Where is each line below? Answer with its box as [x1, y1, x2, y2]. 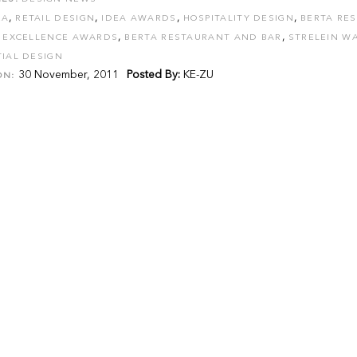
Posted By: [126, 69, 180, 80]
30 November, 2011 [14, 69, 119, 80]
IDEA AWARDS [101, 14, 177, 23]
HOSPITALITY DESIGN [182, 14, 294, 23]
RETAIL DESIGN [15, 14, 96, 23]
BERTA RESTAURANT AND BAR [124, 33, 282, 42]
